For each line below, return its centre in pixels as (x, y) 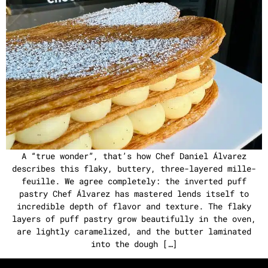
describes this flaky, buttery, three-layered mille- (134, 168)
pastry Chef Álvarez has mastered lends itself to (134, 194)
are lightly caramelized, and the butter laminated (134, 231)
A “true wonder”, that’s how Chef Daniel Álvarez (134, 156)
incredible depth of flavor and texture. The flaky (134, 206)
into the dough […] (134, 244)
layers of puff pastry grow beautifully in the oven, (134, 219)
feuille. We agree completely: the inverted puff (134, 181)
